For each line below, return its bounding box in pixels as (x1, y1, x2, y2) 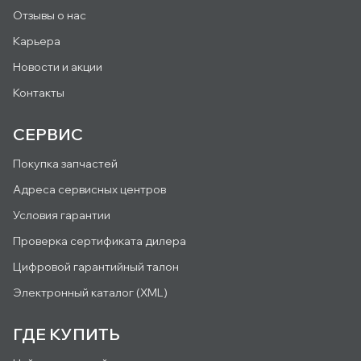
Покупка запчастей (13, 156, 118, 171)
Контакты (13, 85, 64, 100)
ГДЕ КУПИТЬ (13, 324, 120, 344)
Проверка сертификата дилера (13, 234, 186, 248)
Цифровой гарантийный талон (13, 259, 179, 274)
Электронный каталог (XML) (13, 285, 168, 300)
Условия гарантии (13, 208, 110, 222)
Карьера (13, 34, 60, 48)
